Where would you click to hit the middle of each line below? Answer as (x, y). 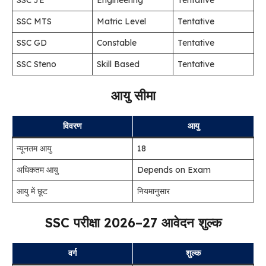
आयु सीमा (133, 96)
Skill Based (118, 64)
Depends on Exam (174, 170)
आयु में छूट (32, 191)
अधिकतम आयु (37, 170)
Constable (117, 43)
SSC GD (32, 43)
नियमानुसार (153, 191)
